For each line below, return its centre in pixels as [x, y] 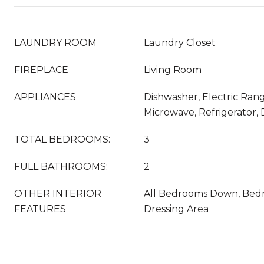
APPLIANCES [45, 97]
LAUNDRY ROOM [55, 43]
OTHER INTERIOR [58, 194]
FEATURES [40, 209]
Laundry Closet [180, 43]
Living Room [173, 70]
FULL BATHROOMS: [61, 166]
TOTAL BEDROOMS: [62, 139]
